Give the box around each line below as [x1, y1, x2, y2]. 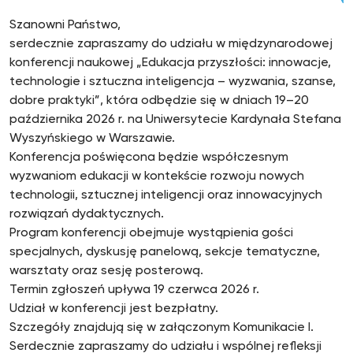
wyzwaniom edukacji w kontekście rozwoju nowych [9, 170, 304, 184]
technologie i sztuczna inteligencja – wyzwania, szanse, [9, 76, 336, 89]
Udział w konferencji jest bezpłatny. [9, 303, 218, 316]
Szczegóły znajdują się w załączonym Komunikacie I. [9, 321, 314, 335]
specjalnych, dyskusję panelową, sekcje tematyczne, [9, 246, 320, 259]
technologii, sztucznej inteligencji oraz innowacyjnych [9, 189, 322, 203]
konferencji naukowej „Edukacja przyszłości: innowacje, [9, 57, 331, 70]
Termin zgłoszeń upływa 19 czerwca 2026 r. [9, 284, 259, 297]
